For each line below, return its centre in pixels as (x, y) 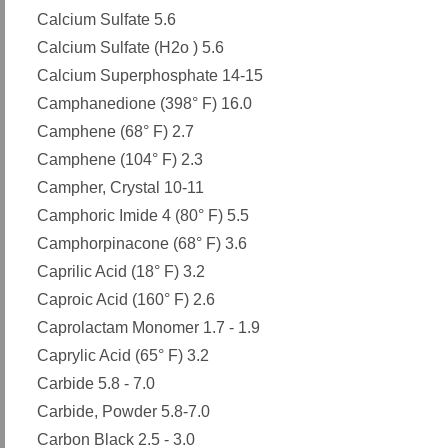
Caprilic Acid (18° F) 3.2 (121, 271)
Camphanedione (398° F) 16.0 (144, 103)
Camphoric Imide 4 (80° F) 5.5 (143, 215)
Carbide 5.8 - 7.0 (96, 383)
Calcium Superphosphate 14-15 (150, 75)
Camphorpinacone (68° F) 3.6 (142, 243)
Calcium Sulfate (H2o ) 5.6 (130, 47)
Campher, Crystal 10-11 (120, 187)
